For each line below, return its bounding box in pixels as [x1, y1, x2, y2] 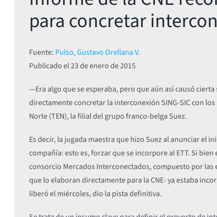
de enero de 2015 [79, 60, 136, 71]
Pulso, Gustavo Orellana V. [55, 46, 140, 58]
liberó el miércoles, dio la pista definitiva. [29, 188, 162, 199]
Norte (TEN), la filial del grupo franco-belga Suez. [29, 110, 187, 122]
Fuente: [29, 46, 55, 58]
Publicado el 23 [29, 60, 80, 71]
